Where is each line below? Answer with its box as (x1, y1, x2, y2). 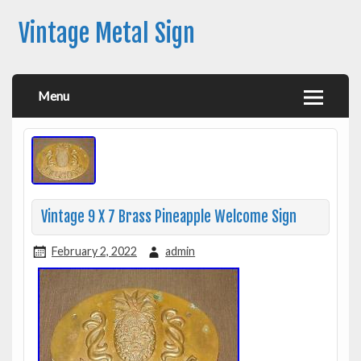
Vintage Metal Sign (18, 18, 195, 50)
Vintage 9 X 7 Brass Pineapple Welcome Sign (40, 207, 297, 226)
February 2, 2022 (51, 243, 137, 258)
